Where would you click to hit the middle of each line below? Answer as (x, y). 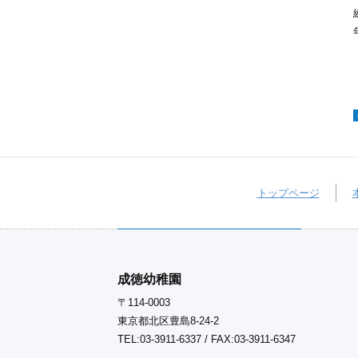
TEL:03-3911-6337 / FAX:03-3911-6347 (207, 339)
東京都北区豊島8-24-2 (168, 320)
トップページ (288, 193)
